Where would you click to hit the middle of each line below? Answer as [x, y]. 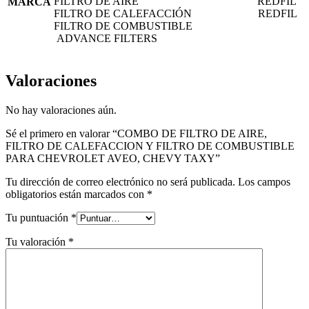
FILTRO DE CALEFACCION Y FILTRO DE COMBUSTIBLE [150, 146]
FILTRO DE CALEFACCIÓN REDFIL [176, 13]
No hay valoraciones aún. [61, 110]
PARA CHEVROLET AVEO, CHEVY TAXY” [113, 158]
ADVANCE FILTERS [106, 38]
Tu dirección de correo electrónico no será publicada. [120, 181]
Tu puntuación [38, 217]
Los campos [264, 181]
